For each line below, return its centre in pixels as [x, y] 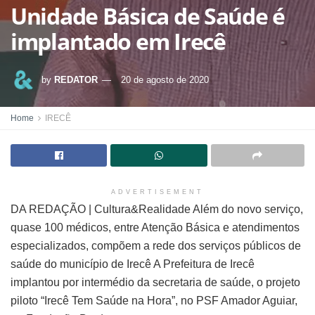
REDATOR [76, 79]
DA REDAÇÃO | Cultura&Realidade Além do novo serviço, [157, 209]
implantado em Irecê [118, 41]
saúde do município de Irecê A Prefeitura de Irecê [133, 264]
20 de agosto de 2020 [165, 79]
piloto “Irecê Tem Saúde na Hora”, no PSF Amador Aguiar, [154, 301]
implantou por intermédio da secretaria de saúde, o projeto [155, 282]
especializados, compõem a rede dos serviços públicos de [156, 246]
